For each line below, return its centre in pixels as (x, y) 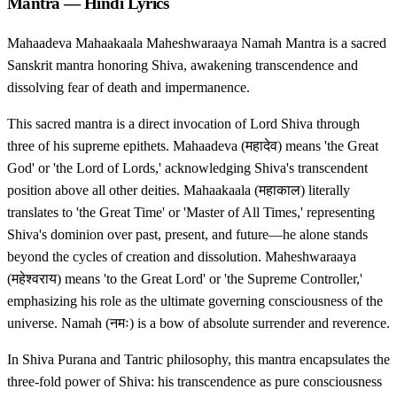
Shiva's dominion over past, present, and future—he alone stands (187, 235)
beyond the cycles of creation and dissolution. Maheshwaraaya (182, 257)
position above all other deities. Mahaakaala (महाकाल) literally (179, 191)
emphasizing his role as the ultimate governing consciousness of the (195, 301)
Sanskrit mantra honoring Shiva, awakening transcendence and (183, 66)
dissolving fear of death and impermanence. (128, 88)
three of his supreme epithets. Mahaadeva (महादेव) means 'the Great (193, 146)
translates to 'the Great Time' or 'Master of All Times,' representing (191, 213)
